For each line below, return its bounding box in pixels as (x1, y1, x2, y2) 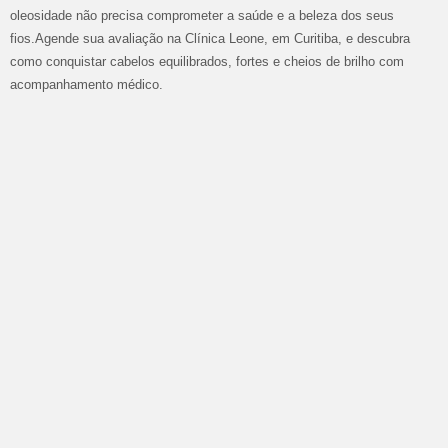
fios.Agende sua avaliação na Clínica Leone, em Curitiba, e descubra (10, 31, 410, 46)
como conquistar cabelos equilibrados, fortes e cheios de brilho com (10, 54, 404, 69)
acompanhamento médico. (10, 77, 163, 92)
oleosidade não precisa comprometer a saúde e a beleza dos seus (10, 8, 394, 23)
